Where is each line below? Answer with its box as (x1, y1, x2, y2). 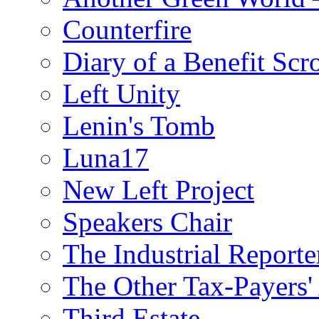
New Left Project (63, 174, 254, 205)
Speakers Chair (63, 206, 232, 237)
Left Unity (63, 78, 180, 109)
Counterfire (63, 14, 192, 45)
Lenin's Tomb (63, 110, 215, 141)
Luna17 (63, 142, 149, 173)
